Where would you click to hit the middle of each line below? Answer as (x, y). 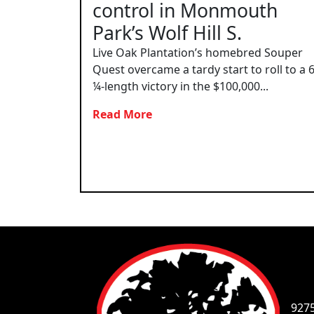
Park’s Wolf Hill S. (167, 33)
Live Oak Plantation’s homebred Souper (198, 52)
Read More (124, 114)
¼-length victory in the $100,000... (180, 86)
